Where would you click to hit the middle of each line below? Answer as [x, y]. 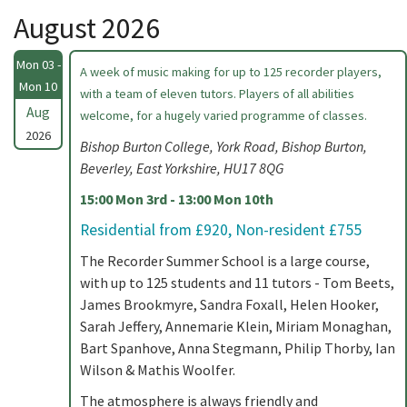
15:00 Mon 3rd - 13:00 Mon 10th [177, 199]
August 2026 [87, 28]
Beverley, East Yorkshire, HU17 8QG [182, 168]
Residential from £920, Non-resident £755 [221, 230]
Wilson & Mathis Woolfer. [158, 370]
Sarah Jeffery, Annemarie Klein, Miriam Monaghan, [236, 326]
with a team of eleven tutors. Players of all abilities [217, 94]
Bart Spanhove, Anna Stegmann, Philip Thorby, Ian [238, 348]
